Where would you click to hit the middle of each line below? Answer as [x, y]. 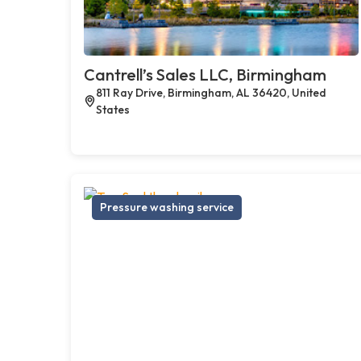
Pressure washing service [167, 207]
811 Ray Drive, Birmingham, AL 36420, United [211, 92]
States [112, 109]
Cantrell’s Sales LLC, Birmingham [205, 74]
